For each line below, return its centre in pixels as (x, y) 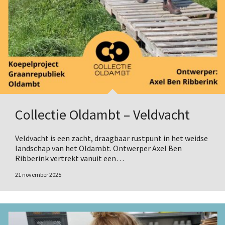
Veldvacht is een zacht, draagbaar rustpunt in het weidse (111, 138)
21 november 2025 (38, 174)
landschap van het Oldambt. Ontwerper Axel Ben (98, 148)
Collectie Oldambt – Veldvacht (102, 114)
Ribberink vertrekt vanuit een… (70, 158)
